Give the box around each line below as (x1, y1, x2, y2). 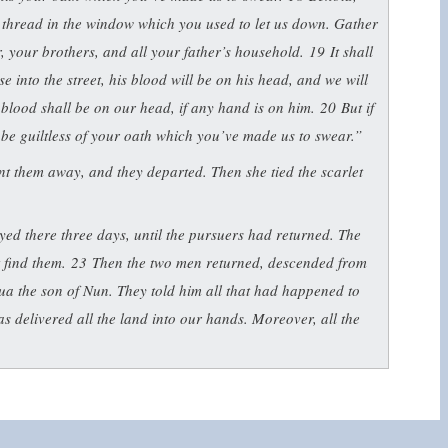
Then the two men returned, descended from (92, 252, 367, 273)
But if (341, 97, 374, 118)
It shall (330, 41, 373, 62)
